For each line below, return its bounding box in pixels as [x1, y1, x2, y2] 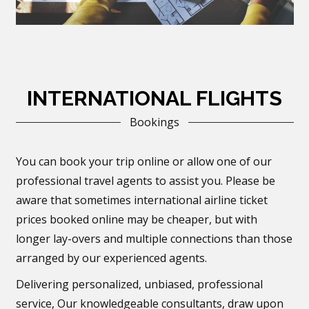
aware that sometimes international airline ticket [15, 192, 268, 208]
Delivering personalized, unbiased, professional [15, 276, 263, 292]
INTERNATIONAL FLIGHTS [27, 86, 282, 110]
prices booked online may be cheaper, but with [15, 211, 257, 227]
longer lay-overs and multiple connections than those [15, 230, 292, 246]
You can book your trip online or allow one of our [15, 153, 272, 169]
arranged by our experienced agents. [15, 250, 207, 266]
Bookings [130, 114, 179, 130]
